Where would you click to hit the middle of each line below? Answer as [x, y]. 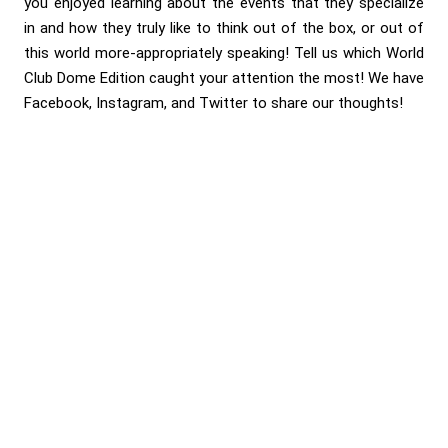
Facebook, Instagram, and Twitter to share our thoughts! [213, 102]
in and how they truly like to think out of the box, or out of [224, 27]
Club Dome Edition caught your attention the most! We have [224, 77]
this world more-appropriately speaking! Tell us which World [224, 52]
